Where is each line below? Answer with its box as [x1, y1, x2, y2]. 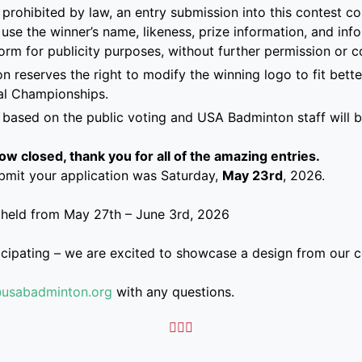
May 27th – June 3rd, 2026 [63, 205, 234, 222]
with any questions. [112, 283, 234, 300]
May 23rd [221, 166, 283, 183]
